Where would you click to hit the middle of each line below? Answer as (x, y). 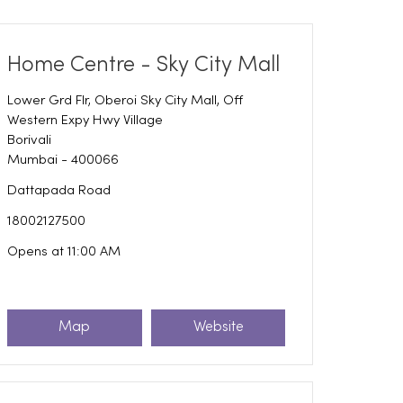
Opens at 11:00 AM (63, 251)
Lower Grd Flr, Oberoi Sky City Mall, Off (125, 100)
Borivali (29, 140)
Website (218, 328)
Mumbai (32, 160)
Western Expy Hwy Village (85, 120)
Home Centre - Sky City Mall (143, 65)
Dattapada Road (58, 190)
